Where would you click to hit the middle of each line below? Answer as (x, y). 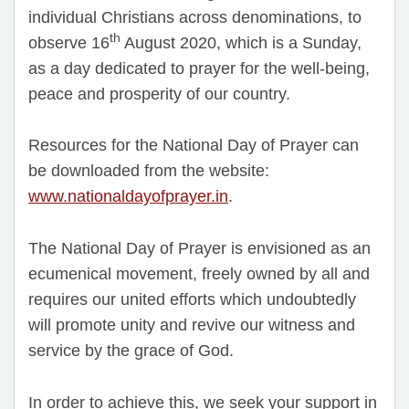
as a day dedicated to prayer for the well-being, (199, 68)
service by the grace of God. (131, 351)
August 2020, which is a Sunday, (241, 42)
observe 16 (69, 42)
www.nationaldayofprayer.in (128, 197)
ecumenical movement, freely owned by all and (199, 274)
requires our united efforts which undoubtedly (192, 300)
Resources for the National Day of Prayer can (194, 146)
